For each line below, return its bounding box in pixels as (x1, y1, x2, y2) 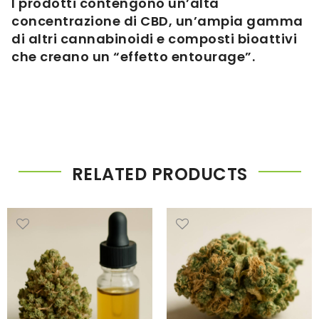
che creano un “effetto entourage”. (11, 47, 255, 66)
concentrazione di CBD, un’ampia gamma (11, 11, 303, 30)
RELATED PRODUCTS (71, 162, 248, 187)
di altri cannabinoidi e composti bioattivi (11, 29, 297, 48)
